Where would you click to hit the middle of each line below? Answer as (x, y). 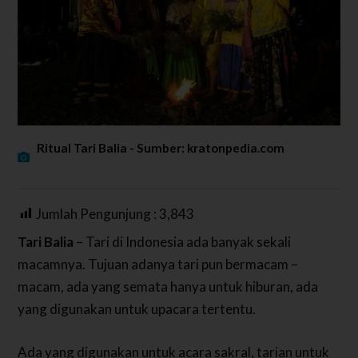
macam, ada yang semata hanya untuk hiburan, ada (168, 287)
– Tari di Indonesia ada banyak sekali (183, 242)
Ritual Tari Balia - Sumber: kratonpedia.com (161, 147)
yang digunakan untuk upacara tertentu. (137, 309)
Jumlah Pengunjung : (98, 213)
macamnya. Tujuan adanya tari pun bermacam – (158, 265)
